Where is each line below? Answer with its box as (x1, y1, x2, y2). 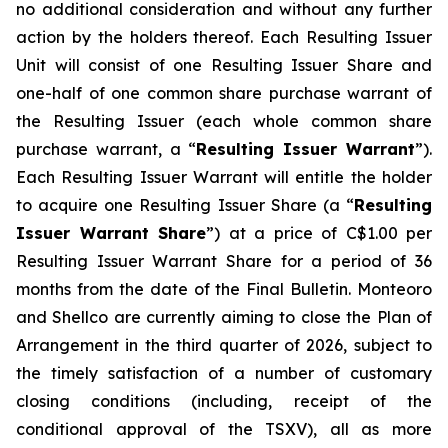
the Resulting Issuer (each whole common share (16, 111, 432, 131)
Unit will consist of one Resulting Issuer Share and (16, 55, 432, 75)
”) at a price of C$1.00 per (206, 223, 432, 243)
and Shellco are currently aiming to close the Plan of (16, 307, 432, 327)
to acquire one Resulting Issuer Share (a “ (16, 195, 354, 215)
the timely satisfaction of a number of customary (16, 363, 432, 383)
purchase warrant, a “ (16, 139, 197, 159)
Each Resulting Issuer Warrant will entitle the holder (16, 167, 432, 187)
